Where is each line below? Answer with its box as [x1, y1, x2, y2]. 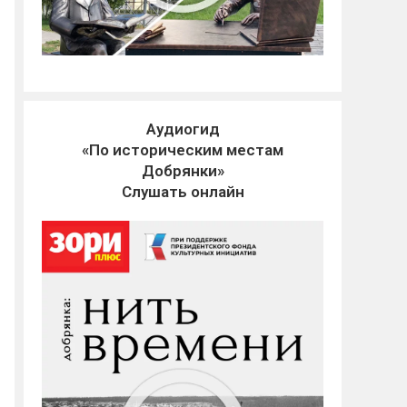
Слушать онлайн [121, 182, 244, 201]
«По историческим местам [82, 140, 283, 159]
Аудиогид [145, 119, 220, 138]
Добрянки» [141, 161, 224, 180]
